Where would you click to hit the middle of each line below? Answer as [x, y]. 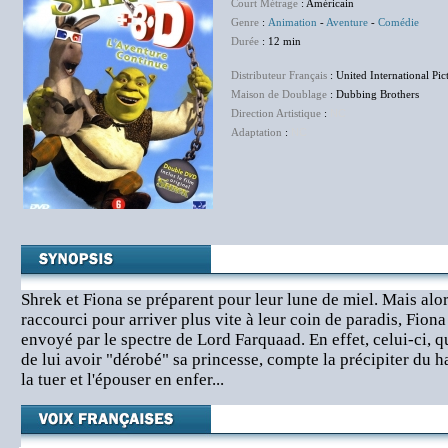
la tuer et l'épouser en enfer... [122, 379]
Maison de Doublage [279, 94]
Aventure [347, 22]
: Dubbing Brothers [373, 94]
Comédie [398, 22]
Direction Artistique [276, 113]
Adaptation [256, 132]
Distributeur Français [279, 75]
